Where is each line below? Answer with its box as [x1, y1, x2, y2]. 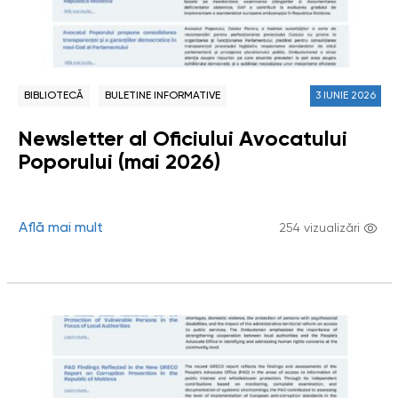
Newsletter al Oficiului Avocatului [17, 129, 347, 150]
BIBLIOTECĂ [23, 91, 84, 101]
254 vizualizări [278, 222, 360, 235]
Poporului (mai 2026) [17, 152, 220, 173]
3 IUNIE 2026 [314, 91, 376, 101]
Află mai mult [18, 221, 103, 235]
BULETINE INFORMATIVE [104, 91, 220, 101]
